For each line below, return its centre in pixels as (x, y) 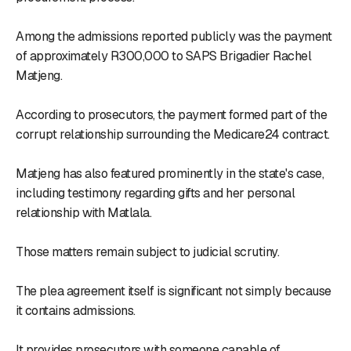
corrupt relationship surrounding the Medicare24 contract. (173, 134)
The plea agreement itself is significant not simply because (174, 291)
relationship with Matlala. (83, 212)
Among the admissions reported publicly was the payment (174, 36)
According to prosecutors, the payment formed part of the (171, 114)
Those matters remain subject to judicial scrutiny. (147, 251)
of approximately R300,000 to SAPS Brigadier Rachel (163, 56)
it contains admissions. (76, 310)
